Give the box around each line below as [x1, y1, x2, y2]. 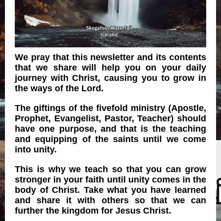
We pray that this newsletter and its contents [15, 52, 206, 62]
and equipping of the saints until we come [15, 134, 206, 144]
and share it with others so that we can [15, 195, 206, 205]
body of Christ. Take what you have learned [15, 185, 206, 195]
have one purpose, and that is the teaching [15, 124, 206, 134]
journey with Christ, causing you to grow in [15, 73, 206, 83]
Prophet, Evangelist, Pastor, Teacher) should [15, 113, 206, 123]
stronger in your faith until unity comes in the [15, 175, 206, 184]
